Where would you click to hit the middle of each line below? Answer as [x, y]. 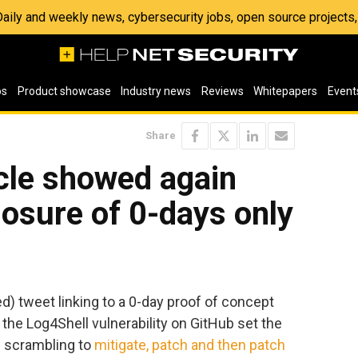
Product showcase [64, 91]
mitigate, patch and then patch [190, 344]
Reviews [222, 91]
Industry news [156, 91]
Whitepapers [286, 91]
